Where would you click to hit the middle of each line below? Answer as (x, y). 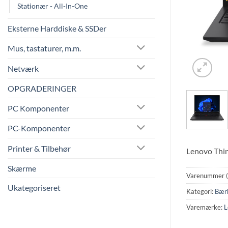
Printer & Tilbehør (39, 149)
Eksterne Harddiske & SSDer (57, 28)
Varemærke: (205, 207)
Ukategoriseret (34, 188)
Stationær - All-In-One (52, 6)
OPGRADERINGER (42, 88)
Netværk (23, 68)
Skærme (22, 168)
